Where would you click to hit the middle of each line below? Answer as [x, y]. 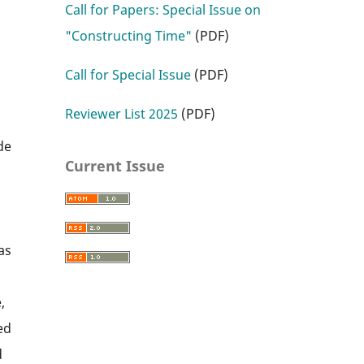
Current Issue [115, 166]
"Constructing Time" [128, 36]
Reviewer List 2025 [121, 114]
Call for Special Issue [128, 75]
